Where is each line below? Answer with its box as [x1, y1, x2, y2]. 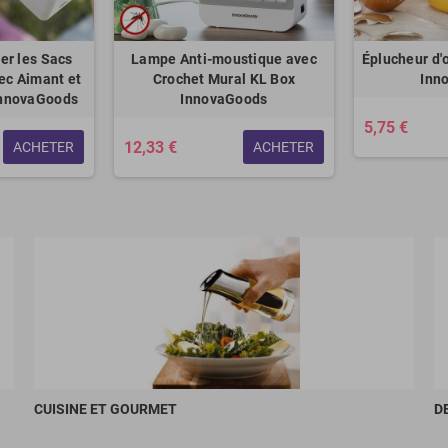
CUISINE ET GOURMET [34, 401, 177, 417]
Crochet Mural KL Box [152, 71, 296, 87]
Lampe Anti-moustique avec [131, 51, 317, 67]
